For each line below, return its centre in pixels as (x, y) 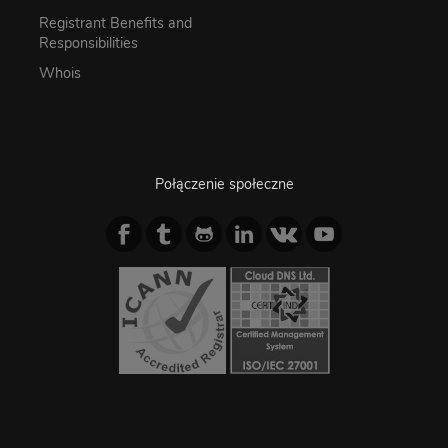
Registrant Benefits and (115, 23)
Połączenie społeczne (224, 184)
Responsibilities (88, 43)
